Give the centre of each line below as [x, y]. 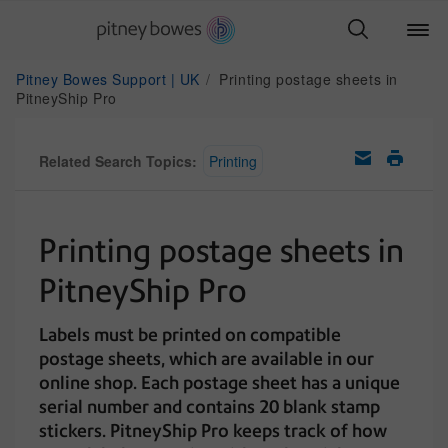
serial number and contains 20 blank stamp [209, 406]
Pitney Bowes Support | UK [110, 79]
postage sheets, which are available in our [206, 358]
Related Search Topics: [118, 161]
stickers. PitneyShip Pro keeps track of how [213, 430]
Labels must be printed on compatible [190, 334]
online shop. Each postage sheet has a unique [219, 382]
